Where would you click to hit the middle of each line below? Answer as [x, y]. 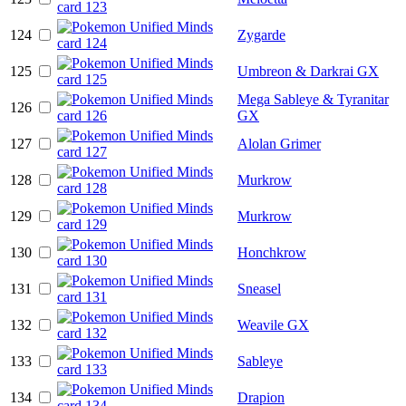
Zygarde [261, 34]
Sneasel [259, 288]
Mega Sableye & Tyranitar [313, 99]
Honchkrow [272, 252]
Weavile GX [273, 324]
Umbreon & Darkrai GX [308, 71]
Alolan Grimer [279, 143]
